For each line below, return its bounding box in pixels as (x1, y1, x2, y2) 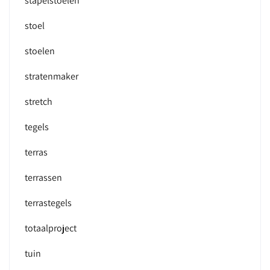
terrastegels (25, 196, 72, 209)
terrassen (25, 171, 62, 184)
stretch (25, 95, 52, 108)
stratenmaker (25, 70, 78, 83)
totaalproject (25, 222, 77, 234)
